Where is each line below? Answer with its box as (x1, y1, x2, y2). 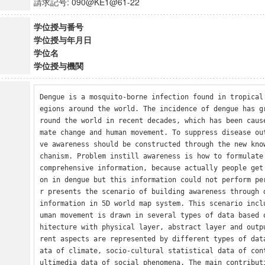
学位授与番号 (33, 21, 83, 33)
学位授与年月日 (33, 34, 92, 46)
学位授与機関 (33, 60, 83, 72)
